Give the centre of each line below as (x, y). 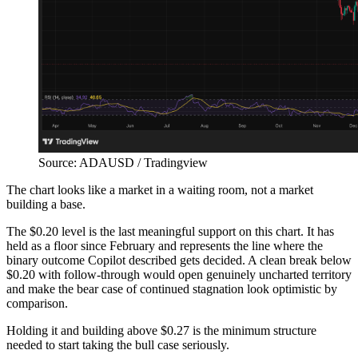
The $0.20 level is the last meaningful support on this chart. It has (170, 232)
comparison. (37, 304)
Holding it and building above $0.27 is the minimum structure (161, 331)
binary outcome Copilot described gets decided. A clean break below (179, 261)
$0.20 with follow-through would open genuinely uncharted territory (179, 275)
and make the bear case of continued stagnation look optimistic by (172, 289)
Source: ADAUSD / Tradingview (123, 163)
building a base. (46, 205)
